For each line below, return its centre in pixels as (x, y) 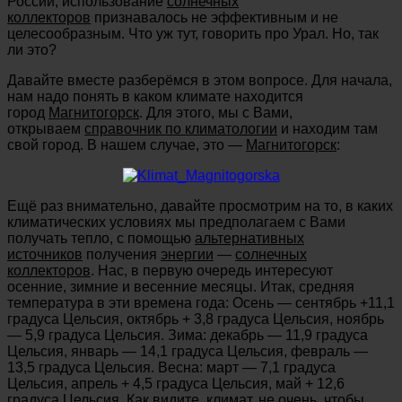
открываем (46, 128)
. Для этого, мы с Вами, (216, 112)
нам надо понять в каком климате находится (155, 96)
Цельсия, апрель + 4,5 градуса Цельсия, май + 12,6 (176, 383)
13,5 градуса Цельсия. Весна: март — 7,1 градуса (171, 367)
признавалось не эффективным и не (214, 17)
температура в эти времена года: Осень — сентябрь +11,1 (201, 302)
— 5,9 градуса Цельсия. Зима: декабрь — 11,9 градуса (188, 335)
